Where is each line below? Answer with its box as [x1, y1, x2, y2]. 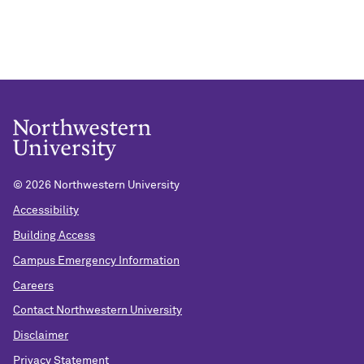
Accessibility [13, 205, 79, 217]
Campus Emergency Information [13, 254, 180, 266]
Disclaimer [13, 330, 68, 342]
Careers [13, 279, 54, 292]
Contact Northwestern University [13, 305, 182, 317]
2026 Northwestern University [25, 180, 180, 192]
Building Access [13, 229, 95, 241]
